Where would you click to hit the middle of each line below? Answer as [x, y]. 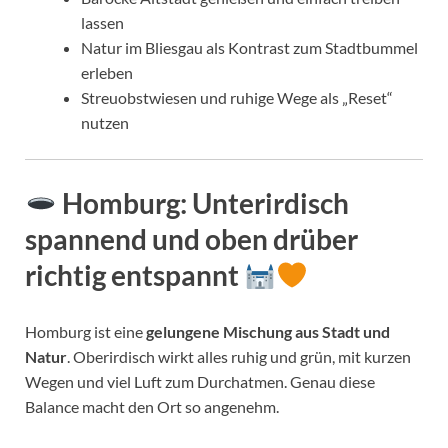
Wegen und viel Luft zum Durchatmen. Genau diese [200, 381]
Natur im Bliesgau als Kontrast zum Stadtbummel [249, 48]
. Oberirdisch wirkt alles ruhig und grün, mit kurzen [239, 356]
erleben [107, 73]
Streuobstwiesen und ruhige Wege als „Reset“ [237, 98]
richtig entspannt [134, 275]
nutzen [105, 123]
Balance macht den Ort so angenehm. [152, 406]
